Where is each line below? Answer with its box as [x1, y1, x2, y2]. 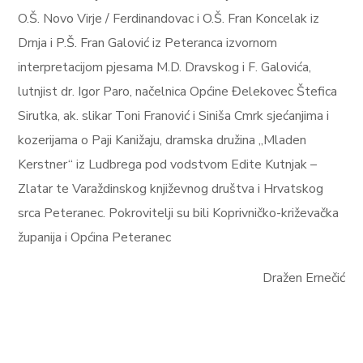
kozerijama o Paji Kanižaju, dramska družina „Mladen [18, 131, 307, 149]
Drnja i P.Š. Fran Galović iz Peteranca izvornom [18, 34, 278, 52]
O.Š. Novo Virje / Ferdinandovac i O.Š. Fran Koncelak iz [18, 10, 320, 28]
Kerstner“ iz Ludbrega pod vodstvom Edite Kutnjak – [18, 156, 318, 173]
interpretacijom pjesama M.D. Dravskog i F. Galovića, [18, 58, 312, 76]
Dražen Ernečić [262, 269, 345, 287]
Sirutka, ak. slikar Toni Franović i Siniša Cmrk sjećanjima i [18, 107, 330, 125]
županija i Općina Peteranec [18, 228, 172, 246]
